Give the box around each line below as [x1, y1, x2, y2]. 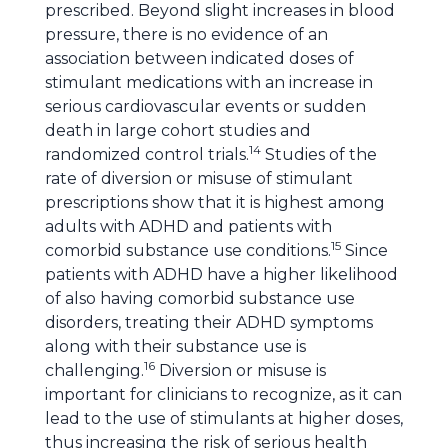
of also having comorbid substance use [45, 289, 355, 308]
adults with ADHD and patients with [45, 217, 332, 236]
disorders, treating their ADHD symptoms [45, 313, 373, 332]
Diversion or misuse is [155, 361, 326, 380]
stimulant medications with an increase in [45, 73, 373, 92]
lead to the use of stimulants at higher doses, [45, 409, 403, 428]
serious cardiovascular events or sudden [45, 97, 366, 116]
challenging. [45, 361, 144, 380]
